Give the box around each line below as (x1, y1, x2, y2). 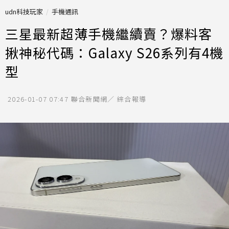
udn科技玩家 (5, 7, 43, 16)
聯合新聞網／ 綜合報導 (71, 94, 147, 104)
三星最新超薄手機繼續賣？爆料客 (5, 24, 212, 43)
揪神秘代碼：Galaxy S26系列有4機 (5, 43, 223, 62)
